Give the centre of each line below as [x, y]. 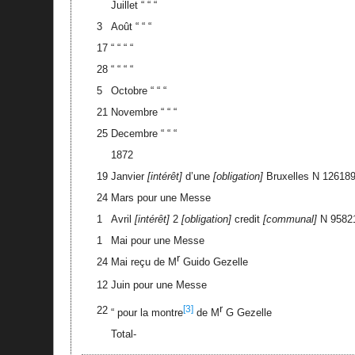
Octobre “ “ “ [138, 90]
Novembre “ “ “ [143, 112]
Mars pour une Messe [160, 197]
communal [290, 219]
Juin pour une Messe [158, 284]
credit [247, 219]
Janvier [129, 176]
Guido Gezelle [214, 261]
